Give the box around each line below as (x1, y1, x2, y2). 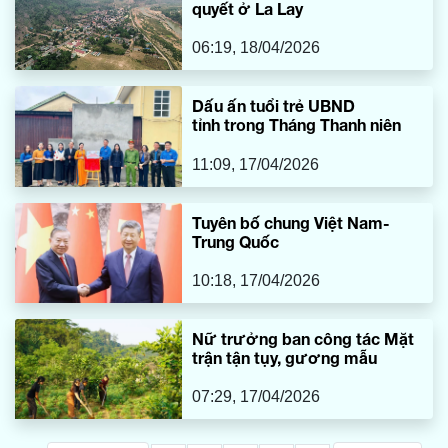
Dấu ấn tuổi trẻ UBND (192, 96, 356, 116)
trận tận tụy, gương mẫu (192, 347, 378, 367)
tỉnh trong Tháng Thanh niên (192, 115, 402, 135)
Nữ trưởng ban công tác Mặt (192, 328, 415, 348)
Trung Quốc (192, 231, 280, 251)
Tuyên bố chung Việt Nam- (192, 212, 391, 232)
